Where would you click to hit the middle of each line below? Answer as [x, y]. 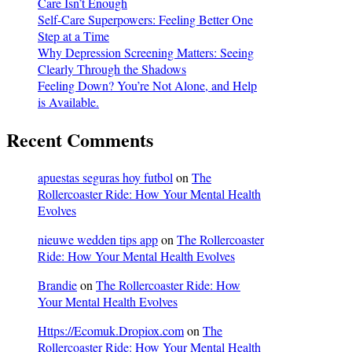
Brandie [57, 285]
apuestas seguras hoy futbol [105, 178]
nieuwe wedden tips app [98, 240]
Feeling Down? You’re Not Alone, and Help [147, 86]
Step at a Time [73, 36]
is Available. [68, 102]
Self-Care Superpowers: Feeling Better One [145, 20]
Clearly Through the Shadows [112, 69]
